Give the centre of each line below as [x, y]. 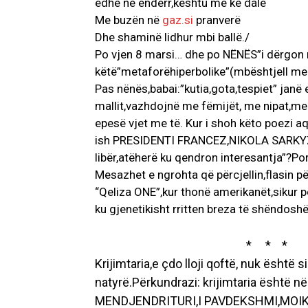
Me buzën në [129, 20]
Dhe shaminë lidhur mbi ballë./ [172, 37]
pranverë [217, 20]
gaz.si [178, 20]
